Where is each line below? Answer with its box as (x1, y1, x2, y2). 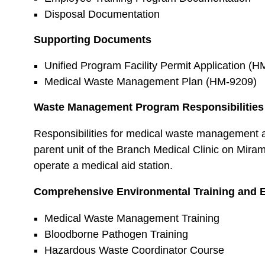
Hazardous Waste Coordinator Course (44, 244, 224, 256)
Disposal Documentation (44, 8, 160, 20)
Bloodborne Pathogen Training (44, 228, 188, 240)
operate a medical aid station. (33, 159, 176, 172)
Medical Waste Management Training (44, 212, 219, 224)
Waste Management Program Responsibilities (33, 101, 264, 113)
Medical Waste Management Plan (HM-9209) (44, 76, 257, 88)
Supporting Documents (33, 33, 151, 46)
